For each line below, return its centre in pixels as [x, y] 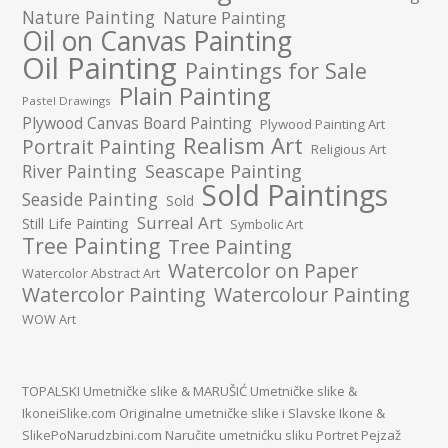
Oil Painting [100, 67]
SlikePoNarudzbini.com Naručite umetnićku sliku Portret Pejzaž [212, 434]
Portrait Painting [99, 146]
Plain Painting [195, 95]
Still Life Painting [76, 223]
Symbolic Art [267, 223]
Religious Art [349, 148]
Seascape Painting [224, 170]
